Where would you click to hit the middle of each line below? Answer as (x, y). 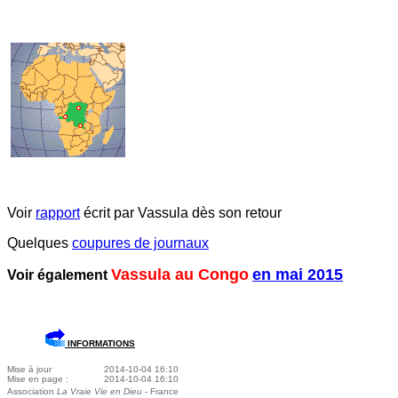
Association (32, 391)
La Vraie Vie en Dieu (99, 391)
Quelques (40, 243)
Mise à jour (29, 369)
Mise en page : (38, 379)
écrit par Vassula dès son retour (181, 213)
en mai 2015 (298, 275)
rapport (58, 213)
